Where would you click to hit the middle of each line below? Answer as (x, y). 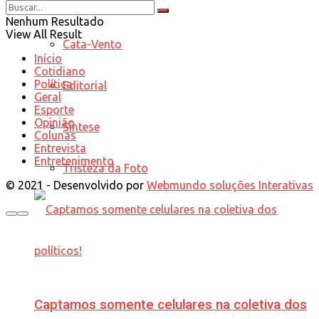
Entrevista (60, 148)
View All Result (44, 34)
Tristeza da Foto (105, 168)
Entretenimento (74, 161)
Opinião (54, 122)
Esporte (54, 109)
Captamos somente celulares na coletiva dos (171, 305)
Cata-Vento (92, 44)
